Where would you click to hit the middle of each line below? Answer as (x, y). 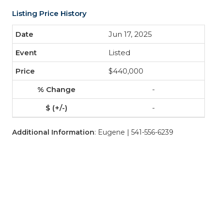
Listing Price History (49, 13)
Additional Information (53, 132)
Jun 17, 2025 (130, 34)
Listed (119, 53)
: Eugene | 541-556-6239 (134, 132)
